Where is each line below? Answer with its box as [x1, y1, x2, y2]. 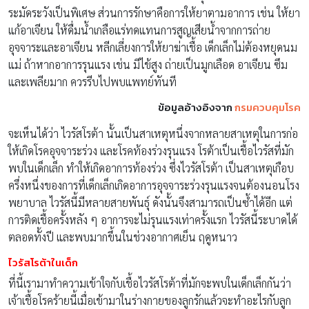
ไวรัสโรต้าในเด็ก [8, 254, 78, 270]
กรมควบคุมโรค [235, 99, 301, 115]
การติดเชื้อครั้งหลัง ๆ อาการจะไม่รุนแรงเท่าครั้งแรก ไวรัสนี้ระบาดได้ [8, 212, 297, 227]
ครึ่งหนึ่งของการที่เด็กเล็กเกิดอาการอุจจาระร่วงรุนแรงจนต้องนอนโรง [8, 177, 299, 192]
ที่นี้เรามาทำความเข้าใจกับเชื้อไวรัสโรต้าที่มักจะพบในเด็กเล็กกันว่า [8, 275, 291, 290]
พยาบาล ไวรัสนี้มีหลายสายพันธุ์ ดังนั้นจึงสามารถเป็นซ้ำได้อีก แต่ [8, 195, 292, 210]
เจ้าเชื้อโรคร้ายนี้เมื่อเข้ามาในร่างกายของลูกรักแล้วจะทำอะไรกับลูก [8, 292, 291, 308]
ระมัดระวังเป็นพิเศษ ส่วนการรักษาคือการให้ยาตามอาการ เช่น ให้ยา [8, 5, 300, 20]
